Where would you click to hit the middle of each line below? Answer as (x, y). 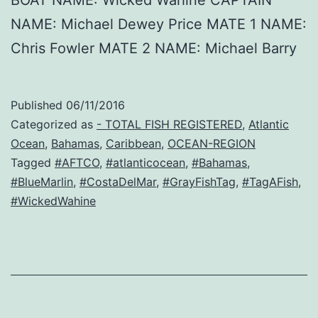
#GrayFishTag (199, 182)
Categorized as (54, 125)
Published (38, 105)
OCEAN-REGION (212, 144)
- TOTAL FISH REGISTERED (169, 125)
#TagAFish (270, 182)
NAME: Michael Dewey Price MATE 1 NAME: (159, 24)
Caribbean (133, 144)
